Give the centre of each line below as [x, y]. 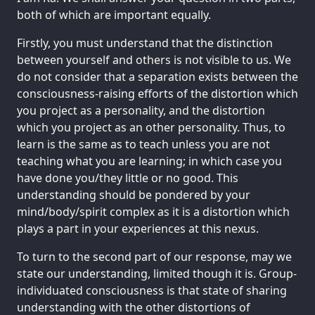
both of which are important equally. [114, 15]
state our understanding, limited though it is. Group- [157, 274]
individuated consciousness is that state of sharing [152, 291]
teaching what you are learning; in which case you [149, 161]
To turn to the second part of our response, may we [154, 257]
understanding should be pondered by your [134, 195]
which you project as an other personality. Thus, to [151, 128]
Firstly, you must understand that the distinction [145, 43]
